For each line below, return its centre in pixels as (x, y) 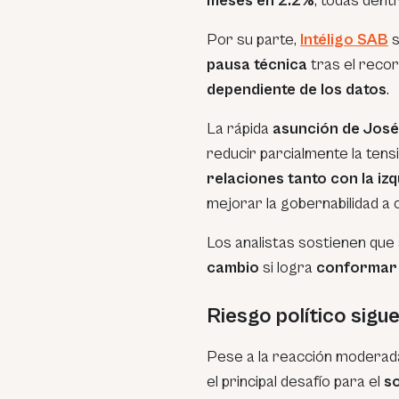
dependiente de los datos (297, 90)
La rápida (240, 129)
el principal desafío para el (295, 382)
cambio (233, 268)
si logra (288, 268)
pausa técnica (257, 65)
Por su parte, (253, 40)
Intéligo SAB (344, 40)
